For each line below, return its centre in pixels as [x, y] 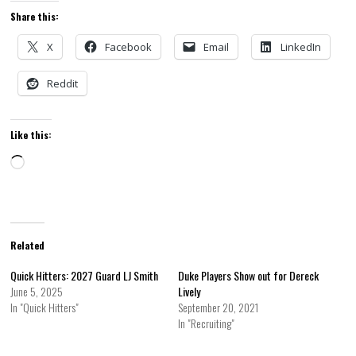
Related [28, 245]
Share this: [35, 16]
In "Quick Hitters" [45, 307]
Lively [189, 291]
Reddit [63, 83]
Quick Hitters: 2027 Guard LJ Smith [85, 275]
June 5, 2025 [37, 291]
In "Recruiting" [206, 323]
